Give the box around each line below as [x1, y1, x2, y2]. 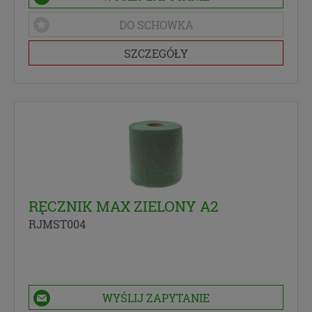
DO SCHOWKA [118, 17, 194, 32]
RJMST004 [29, 216, 86, 231]
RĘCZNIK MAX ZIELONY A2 [29, 196, 219, 216]
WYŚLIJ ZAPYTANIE [102, 290, 210, 305]
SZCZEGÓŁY [124, 45, 188, 61]
